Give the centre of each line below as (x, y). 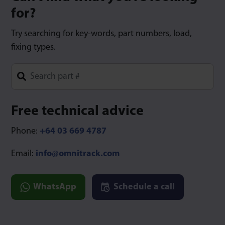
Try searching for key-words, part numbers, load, (101, 34)
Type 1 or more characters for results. (80, 96)
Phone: (25, 132)
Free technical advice (77, 112)
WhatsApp (54, 187)
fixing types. (33, 48)
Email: (23, 154)
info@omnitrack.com (78, 154)
